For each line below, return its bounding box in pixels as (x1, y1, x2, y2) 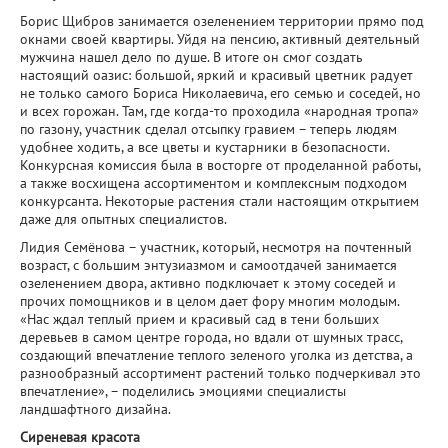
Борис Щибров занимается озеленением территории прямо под (20, 11, 424, 30)
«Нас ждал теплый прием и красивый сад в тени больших (20, 309, 379, 328)
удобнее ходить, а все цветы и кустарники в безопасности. (20, 137, 389, 156)
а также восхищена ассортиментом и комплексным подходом (20, 173, 407, 192)
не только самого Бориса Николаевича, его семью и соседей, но (20, 83, 421, 102)
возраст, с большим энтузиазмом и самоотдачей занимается (20, 255, 397, 274)
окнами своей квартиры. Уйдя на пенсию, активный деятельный (20, 29, 420, 48)
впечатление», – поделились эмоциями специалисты (20, 381, 346, 400)
